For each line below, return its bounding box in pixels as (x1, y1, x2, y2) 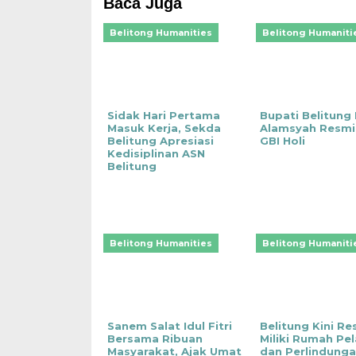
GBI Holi (259, 134, 305, 148)
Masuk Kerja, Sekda (106, 122, 221, 135)
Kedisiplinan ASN (106, 147, 205, 161)
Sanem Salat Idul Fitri (106, 319, 232, 333)
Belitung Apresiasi (106, 134, 214, 148)
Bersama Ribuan (106, 332, 203, 346)
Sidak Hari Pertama (106, 109, 220, 122)
